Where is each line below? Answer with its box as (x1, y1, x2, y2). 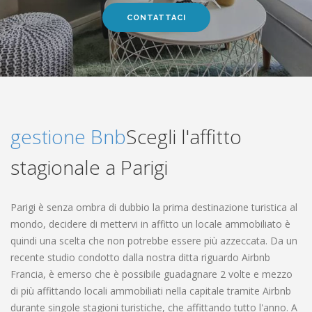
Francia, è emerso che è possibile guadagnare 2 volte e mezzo (10, 267, 292, 281)
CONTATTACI (126, 13, 186, 22)
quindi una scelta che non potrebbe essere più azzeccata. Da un (10, 234, 297, 247)
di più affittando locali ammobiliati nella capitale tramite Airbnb (10, 284, 291, 297)
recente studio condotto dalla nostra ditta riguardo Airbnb (10, 251, 270, 264)
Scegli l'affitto (126, 123, 242, 150)
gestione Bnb (10, 123, 126, 150)
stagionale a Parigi (10, 154, 168, 180)
